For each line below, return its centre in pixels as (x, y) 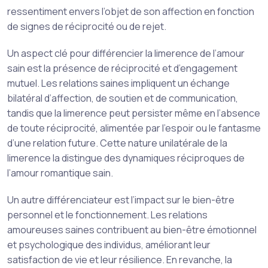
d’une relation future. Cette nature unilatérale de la (117, 143)
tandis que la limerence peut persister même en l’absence (134, 113)
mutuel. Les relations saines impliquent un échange (118, 83)
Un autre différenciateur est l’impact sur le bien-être (121, 200)
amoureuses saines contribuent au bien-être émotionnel (132, 230)
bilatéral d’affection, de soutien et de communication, (123, 98)
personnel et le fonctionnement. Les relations (107, 215)
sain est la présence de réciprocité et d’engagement (122, 68)
